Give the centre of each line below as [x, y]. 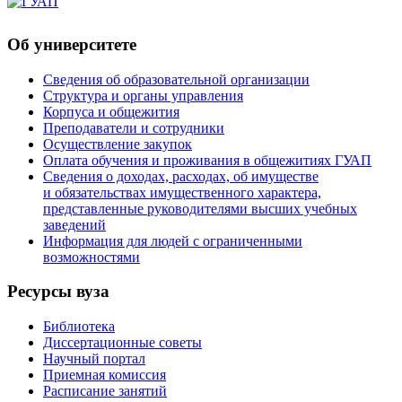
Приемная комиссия [105, 375]
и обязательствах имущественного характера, [182, 192]
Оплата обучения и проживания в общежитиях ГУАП [207, 160]
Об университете [72, 45]
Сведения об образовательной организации [176, 79]
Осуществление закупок [118, 144]
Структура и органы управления [143, 95]
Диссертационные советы [122, 343]
